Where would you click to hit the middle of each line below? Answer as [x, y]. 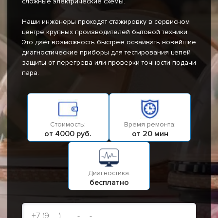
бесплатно [109, 183]
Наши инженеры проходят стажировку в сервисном [106, 22]
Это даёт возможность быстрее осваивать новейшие [109, 42]
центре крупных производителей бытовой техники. [105, 32]
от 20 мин [150, 134]
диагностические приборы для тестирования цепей [106, 53]
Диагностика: [109, 173]
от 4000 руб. [68, 134]
